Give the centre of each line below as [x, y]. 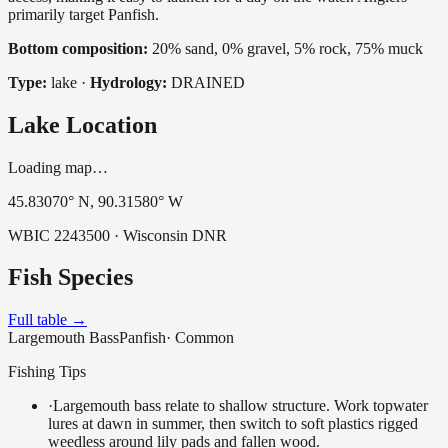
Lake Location [82, 124]
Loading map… [58, 167]
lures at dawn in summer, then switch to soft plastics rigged [233, 424]
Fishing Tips [47, 372]
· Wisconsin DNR [168, 235]
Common [204, 338]
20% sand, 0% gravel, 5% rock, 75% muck [287, 48]
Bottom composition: [78, 48]
